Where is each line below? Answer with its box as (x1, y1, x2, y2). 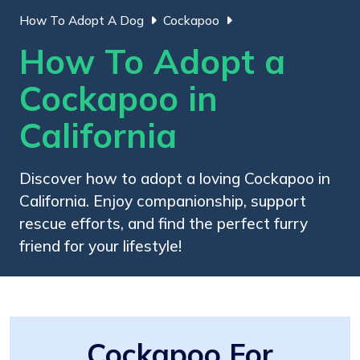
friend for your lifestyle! (19, 235, 182, 256)
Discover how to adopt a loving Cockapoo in (19, 168, 330, 188)
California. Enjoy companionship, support (19, 190, 306, 211)
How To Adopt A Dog (19, 12, 144, 28)
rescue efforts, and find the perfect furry (19, 213, 308, 233)
